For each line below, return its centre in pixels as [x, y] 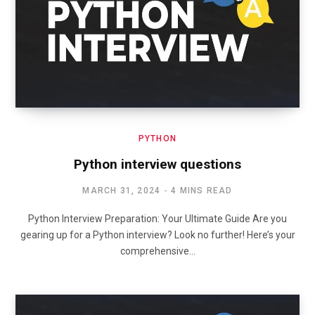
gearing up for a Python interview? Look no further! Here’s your [157, 235]
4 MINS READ [202, 191]
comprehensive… [157, 251]
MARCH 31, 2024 [122, 191]
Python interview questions [157, 165]
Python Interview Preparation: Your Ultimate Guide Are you [157, 219]
